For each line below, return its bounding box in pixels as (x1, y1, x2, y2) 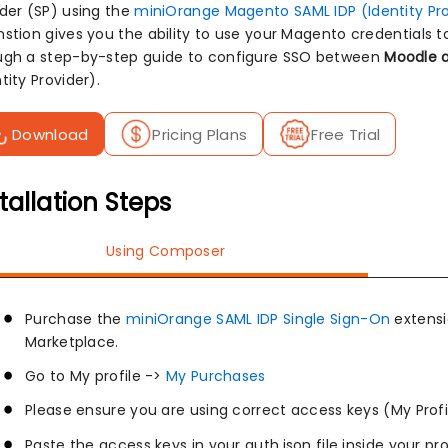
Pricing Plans (152, 123, 248, 145)
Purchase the (25, 309, 126, 329)
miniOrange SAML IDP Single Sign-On (125, 309, 395, 329)
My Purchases (166, 366, 266, 387)
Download (12, 123, 89, 145)
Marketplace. (25, 332, 119, 352)
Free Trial (311, 123, 381, 145)
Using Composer (106, 241, 226, 261)
